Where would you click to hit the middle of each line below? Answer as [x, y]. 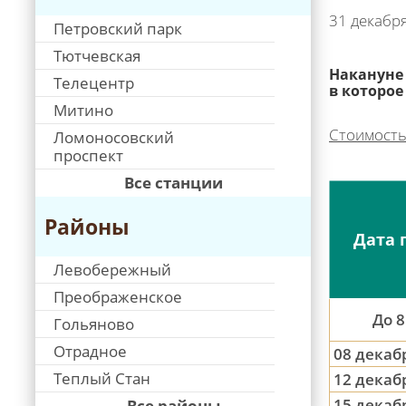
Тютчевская [97, 56]
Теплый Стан [102, 378]
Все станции [173, 183]
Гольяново [94, 324]
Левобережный [112, 270]
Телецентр [94, 83]
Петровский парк [118, 29]
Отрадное [90, 351]
